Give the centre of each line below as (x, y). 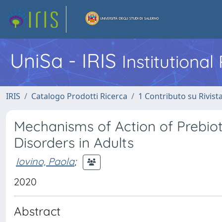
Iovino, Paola (45, 161)
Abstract (37, 211)
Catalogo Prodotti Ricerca (79, 96)
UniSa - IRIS (66, 60)
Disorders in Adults (74, 142)
